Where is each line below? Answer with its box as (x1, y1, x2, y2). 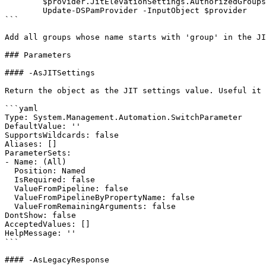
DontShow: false (5, 211, 76, 220)
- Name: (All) (5, 157, 66, 166)
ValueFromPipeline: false (5, 184, 14, 193)
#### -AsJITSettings (5, 68, 95, 77)
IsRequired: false (5, 175, 14, 184)
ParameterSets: (5, 148, 71, 157)
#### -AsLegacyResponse (5, 255, 109, 264)
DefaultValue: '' (5, 122, 81, 131)
